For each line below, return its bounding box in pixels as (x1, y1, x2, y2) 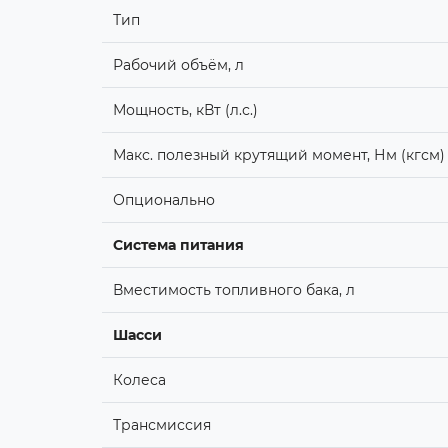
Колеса (112, 370, 166, 389)
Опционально (112, 190, 215, 209)
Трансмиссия (112, 415, 211, 434)
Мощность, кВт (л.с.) (112, 100, 258, 119)
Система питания (112, 235, 244, 254)
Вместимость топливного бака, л (112, 280, 355, 299)
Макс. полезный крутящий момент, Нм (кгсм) (112, 145, 445, 164)
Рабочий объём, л (112, 55, 244, 74)
